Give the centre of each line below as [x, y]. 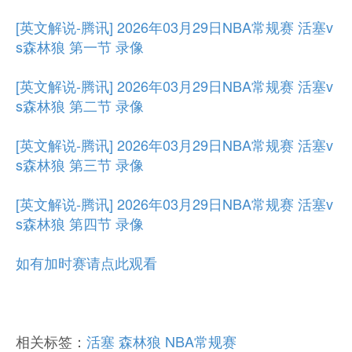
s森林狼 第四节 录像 [80, 223]
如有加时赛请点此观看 [86, 262]
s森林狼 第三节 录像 [80, 164]
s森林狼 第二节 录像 [80, 105]
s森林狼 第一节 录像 [80, 46]
